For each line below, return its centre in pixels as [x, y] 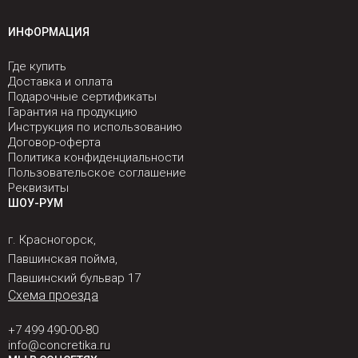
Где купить [37, 66]
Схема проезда [53, 295]
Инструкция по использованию [95, 127]
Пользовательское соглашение [97, 173]
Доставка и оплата [60, 82]
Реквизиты [38, 188]
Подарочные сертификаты [82, 97]
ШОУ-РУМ [36, 203]
